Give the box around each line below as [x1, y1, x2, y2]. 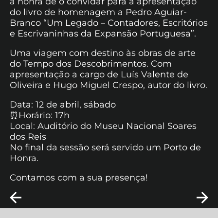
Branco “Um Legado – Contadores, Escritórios [10, 17, 208, 28]
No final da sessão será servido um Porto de [10, 142, 201, 153]
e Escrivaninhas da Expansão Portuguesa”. [10, 28, 196, 39]
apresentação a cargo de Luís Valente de [10, 69, 188, 80]
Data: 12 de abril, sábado [10, 99, 116, 110]
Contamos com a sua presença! [10, 172, 148, 183]
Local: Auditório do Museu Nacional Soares [10, 120, 197, 131]
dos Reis [10, 131, 46, 142]
